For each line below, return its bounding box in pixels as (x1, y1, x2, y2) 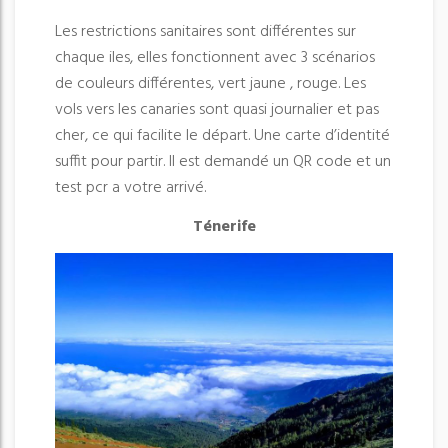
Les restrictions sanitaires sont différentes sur (55, 19, 356, 46)
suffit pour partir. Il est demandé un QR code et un (55, 149, 391, 176)
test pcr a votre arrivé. (55, 175, 206, 202)
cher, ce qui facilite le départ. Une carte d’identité (55, 123, 390, 150)
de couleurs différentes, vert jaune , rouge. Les (55, 71, 366, 98)
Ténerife (192, 214, 256, 241)
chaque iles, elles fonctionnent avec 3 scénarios (55, 45, 375, 72)
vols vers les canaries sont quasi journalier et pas (55, 97, 379, 124)
